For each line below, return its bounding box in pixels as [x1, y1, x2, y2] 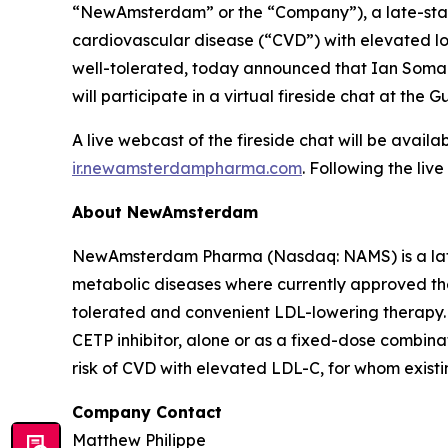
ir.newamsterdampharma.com [72, 157, 302, 178]
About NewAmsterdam [72, 201, 258, 222]
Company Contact [72, 401, 222, 422]
